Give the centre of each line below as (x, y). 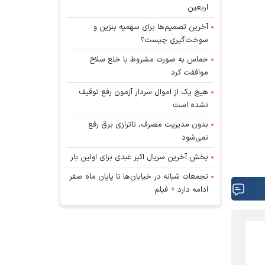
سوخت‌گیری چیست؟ (174, 40)
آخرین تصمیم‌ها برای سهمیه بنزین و (151, 27)
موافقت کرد (190, 72)
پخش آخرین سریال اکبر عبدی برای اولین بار (140, 157)
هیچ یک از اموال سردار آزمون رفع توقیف (144, 92)
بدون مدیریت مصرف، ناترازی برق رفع (148, 125)
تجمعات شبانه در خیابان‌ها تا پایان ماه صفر (139, 177)
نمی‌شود (195, 138)
